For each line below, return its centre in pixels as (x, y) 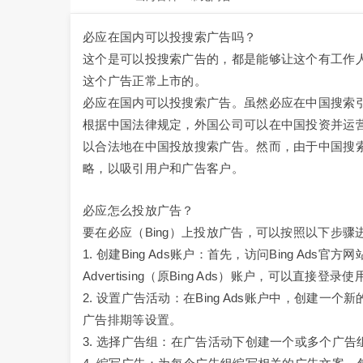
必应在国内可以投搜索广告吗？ (170, 37)
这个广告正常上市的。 (145, 81)
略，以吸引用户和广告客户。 (163, 168)
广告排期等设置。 (132, 320)
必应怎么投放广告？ (139, 210)
